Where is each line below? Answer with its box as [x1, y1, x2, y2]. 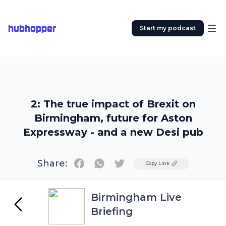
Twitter [119, 158, 148, 167]
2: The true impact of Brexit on [30, 98, 196, 110]
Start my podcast [140, 24, 196, 32]
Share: [37, 158, 67, 169]
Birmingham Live [91, 191, 182, 203]
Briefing [91, 205, 133, 217]
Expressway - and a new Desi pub [23, 126, 203, 138]
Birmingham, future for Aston [34, 112, 192, 124]
